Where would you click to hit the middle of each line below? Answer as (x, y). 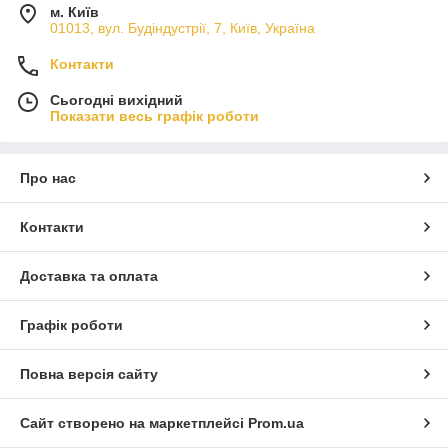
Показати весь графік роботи (154, 116)
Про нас (48, 178)
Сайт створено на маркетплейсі (134, 423)
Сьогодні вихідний (116, 100)
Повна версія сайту (89, 374)
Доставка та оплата (89, 276)
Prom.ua (276, 423)
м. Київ (74, 12)
